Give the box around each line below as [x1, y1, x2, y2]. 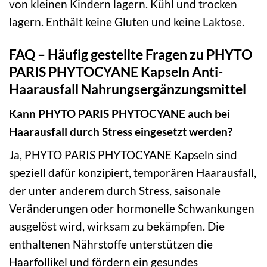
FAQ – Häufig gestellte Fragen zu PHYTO [9, 46, 252, 63]
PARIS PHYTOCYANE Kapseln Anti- [9, 63, 223, 80]
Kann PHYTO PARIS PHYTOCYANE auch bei [9, 106, 230, 120]
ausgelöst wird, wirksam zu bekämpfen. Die [9, 219, 225, 234]
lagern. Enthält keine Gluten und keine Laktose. [9, 15, 244, 29]
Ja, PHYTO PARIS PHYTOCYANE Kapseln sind [9, 148, 237, 162]
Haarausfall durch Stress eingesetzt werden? [9, 124, 232, 138]
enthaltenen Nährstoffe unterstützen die [9, 237, 213, 252]
